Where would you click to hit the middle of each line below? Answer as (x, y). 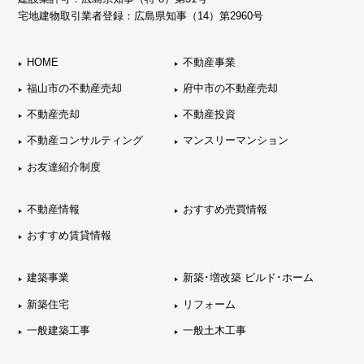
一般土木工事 (214, 330)
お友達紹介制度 (64, 167)
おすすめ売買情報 (225, 209)
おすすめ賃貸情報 (69, 236)
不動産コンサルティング (85, 141)
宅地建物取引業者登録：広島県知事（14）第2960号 (141, 16)
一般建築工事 (59, 330)
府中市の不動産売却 (230, 89)
